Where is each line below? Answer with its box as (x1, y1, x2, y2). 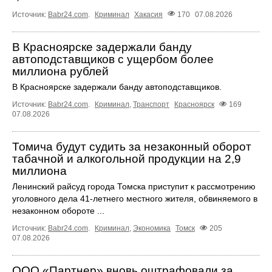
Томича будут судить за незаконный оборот (12, 140, 251, 153)
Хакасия (134, 10, 163, 19)
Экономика (133, 223, 171, 233)
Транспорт (133, 100, 169, 109)
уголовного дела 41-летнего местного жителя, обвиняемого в (12, 193, 257, 203)
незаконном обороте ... (12, 205, 104, 216)
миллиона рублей (12, 64, 109, 78)
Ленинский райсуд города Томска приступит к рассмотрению (12, 181, 256, 191)
